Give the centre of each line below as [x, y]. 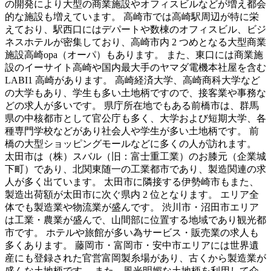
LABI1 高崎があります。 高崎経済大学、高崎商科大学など [132, 80]
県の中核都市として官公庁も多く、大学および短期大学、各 [135, 119]
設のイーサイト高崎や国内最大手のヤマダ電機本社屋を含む [135, 68]
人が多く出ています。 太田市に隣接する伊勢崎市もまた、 [132, 182]
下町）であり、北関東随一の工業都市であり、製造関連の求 [135, 169]
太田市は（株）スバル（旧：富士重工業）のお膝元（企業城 [135, 157]
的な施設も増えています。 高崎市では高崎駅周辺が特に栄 [132, 17]
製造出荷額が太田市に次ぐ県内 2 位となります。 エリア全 [132, 195]
